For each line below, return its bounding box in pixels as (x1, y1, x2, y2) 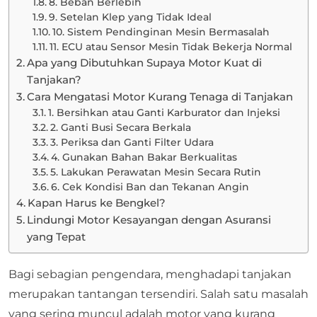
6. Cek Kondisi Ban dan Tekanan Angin (50, 181, 249, 192)
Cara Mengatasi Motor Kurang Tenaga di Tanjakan (27, 90, 294, 103)
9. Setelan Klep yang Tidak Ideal (48, 11, 212, 23)
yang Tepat (27, 230, 86, 243)
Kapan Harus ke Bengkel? (28, 196, 166, 209)
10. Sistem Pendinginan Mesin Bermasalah (52, 26, 270, 38)
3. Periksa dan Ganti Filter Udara (50, 137, 214, 148)
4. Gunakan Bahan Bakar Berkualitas (50, 151, 237, 163)
